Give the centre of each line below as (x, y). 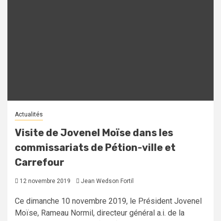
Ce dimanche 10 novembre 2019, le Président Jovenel (108, 201)
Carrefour (39, 163)
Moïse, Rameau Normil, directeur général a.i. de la (100, 213)
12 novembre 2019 (44, 181)
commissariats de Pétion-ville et (95, 148)
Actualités (29, 115)
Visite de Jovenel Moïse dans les (94, 133)
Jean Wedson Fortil (107, 181)
